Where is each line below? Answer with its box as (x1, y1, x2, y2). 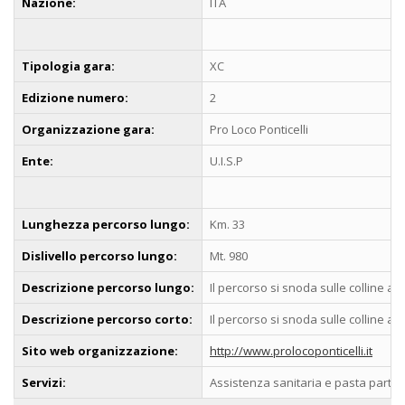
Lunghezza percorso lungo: (22, 215, 190, 232)
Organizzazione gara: (22, 120, 155, 137)
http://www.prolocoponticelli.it (210, 342, 372, 359)
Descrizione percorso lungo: (22, 278, 194, 296)
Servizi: (22, 373, 66, 391)
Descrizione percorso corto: (22, 310, 193, 327)
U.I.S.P (210, 152, 243, 169)
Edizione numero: (22, 89, 128, 106)
